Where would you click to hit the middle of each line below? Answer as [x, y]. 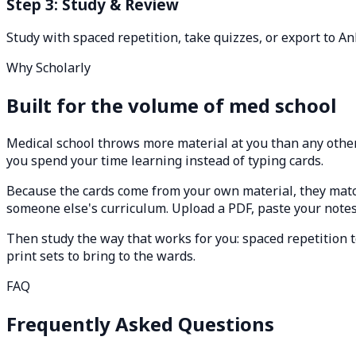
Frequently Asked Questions [140, 324]
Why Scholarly [48, 68]
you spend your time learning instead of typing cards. [165, 161]
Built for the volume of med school [171, 106]
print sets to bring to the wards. [101, 256]
